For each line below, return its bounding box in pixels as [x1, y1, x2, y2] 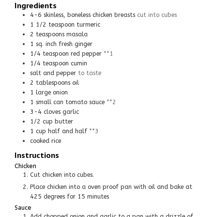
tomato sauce [65, 98, 105, 106]
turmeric [77, 20, 100, 28]
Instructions [15, 149, 59, 161]
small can [36, 98, 63, 106]
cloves [44, 108, 61, 115]
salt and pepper [30, 69, 76, 77]
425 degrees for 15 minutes [30, 192, 109, 200]
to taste [78, 69, 101, 77]
